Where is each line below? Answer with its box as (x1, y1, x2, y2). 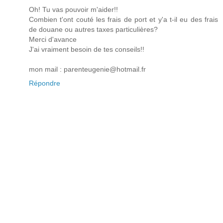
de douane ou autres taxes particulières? (29, 25, 158, 33)
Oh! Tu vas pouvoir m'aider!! (29, 5, 118, 13)
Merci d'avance (29, 35, 77, 43)
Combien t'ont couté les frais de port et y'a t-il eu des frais (29, 15, 218, 23)
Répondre (29, 79, 60, 87)
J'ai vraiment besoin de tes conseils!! (29, 45, 144, 53)
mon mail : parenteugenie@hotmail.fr (29, 65, 146, 73)
